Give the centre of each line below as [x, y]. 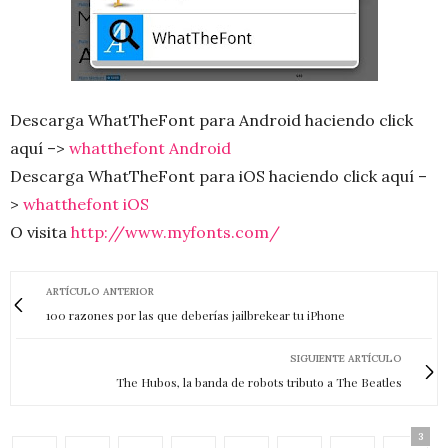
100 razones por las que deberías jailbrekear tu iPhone [195, 315]
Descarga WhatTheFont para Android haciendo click [211, 120]
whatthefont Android [150, 148]
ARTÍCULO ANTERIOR [100, 292]
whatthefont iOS [86, 204]
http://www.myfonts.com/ [177, 232]
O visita [40, 232]
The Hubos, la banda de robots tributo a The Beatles [259, 382]
